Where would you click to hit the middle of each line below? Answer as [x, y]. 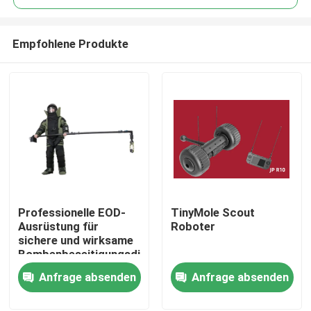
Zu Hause [49, 219]
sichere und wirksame [76, 241]
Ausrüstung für [59, 227]
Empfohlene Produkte [70, 43]
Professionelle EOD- [72, 213]
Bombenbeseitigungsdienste [94, 254]
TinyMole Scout [212, 213]
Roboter [193, 227]
